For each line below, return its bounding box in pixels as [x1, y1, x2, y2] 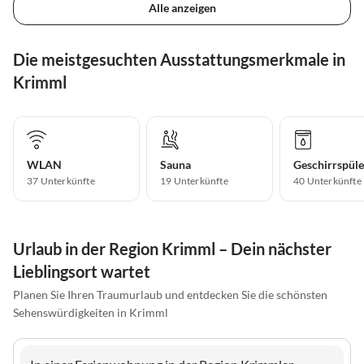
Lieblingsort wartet [13, 261, 150, 281]
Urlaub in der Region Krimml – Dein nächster [13, 238, 331, 258]
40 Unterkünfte [293, 174, 362, 187]
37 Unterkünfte [27, 174, 95, 187]
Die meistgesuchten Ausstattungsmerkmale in [13, 49, 345, 69]
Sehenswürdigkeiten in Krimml [13, 305, 168, 319]
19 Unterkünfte [160, 174, 228, 187]
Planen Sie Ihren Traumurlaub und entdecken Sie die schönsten [13, 287, 327, 301]
